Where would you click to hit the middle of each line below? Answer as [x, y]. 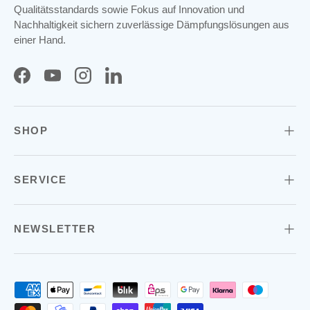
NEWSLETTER [55, 229]
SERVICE [40, 180]
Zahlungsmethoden [56, 289]
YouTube [71, 82]
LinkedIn [131, 82]
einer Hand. [40, 39]
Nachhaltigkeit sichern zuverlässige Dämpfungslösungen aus [152, 24]
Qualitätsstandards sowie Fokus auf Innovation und [129, 9]
